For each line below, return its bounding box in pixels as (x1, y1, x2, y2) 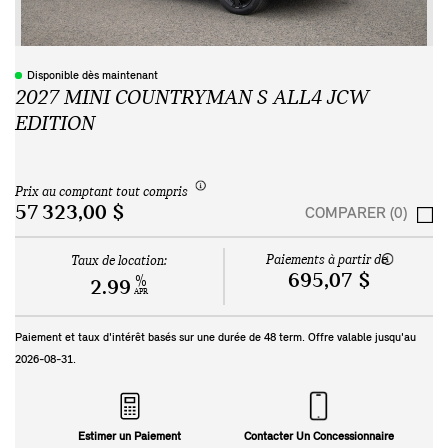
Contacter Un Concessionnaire (243, 431, 394, 444)
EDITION (15, 112, 95, 136)
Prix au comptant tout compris (15, 184, 188, 200)
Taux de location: (71, 254, 167, 270)
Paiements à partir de (266, 253, 387, 269)
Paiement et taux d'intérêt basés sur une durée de (15, 332, 264, 345)
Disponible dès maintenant (27, 69, 158, 82)
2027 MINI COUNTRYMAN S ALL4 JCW (15, 86, 369, 110)
